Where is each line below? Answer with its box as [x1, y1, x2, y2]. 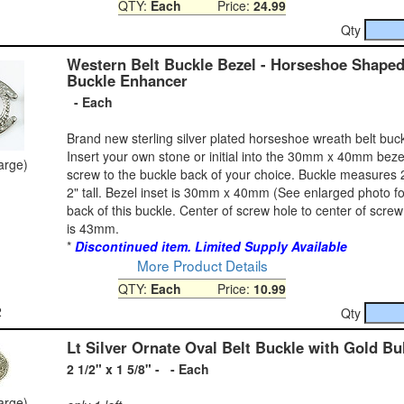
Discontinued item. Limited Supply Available [75, 236, 347, 255]
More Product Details [136, 254, 268, 275]
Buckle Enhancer [67, 69, 188, 91]
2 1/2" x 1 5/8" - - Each [67, 359, 209, 378]
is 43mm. [67, 218, 119, 237]
